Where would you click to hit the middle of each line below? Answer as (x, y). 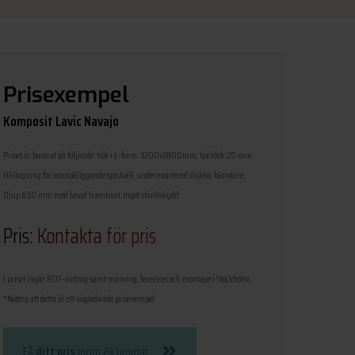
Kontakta (70, 235)
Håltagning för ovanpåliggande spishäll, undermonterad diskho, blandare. (124, 174)
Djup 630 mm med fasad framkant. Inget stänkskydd (91, 194)
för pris (129, 235)
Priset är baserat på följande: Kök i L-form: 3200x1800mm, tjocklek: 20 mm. (128, 155)
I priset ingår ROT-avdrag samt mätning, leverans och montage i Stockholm (127, 278)
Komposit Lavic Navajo (61, 121)
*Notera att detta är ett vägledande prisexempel (79, 298)
